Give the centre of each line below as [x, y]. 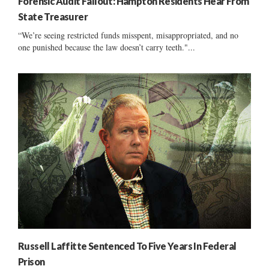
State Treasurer [53, 17]
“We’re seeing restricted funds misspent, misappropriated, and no [128, 35]
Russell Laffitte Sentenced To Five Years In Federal [127, 246]
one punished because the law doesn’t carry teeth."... [107, 47]
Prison [32, 261]
